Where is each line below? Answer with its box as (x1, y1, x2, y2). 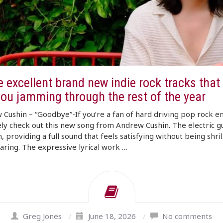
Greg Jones (23, 211, 62, 221)
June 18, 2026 (88, 211, 136, 221)
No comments (162, 211, 212, 221)
